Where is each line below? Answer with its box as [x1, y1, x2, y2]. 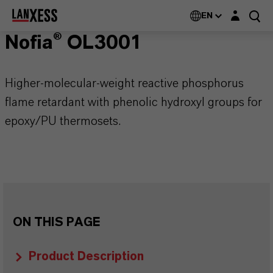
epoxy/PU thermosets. [5, 115, 121, 127]
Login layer [227, 7, 268, 16]
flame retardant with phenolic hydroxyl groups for [5, 96, 262, 108]
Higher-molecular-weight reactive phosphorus [5, 77, 244, 90]
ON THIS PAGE [13, 216, 100, 229]
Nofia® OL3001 [5, 33, 143, 52]
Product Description [29, 250, 144, 263]
